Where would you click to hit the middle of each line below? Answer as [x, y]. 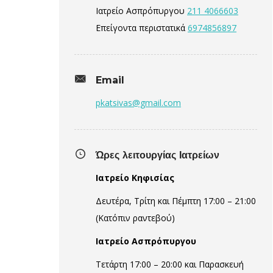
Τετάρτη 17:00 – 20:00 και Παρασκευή [170, 264]
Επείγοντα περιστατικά [142, 28]
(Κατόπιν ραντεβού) [135, 218]
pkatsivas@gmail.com [138, 103]
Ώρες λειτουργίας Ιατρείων [158, 155]
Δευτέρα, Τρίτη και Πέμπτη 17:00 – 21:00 [176, 201]
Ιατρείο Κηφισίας [135, 178]
